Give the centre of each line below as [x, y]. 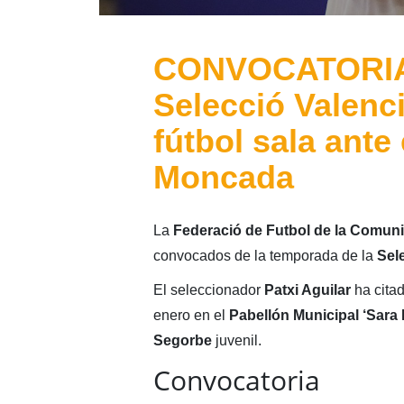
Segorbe [184, 340]
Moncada [223, 177]
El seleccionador [208, 289]
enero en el [191, 315]
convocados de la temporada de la [265, 255]
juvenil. [238, 340]
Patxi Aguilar [307, 289]
